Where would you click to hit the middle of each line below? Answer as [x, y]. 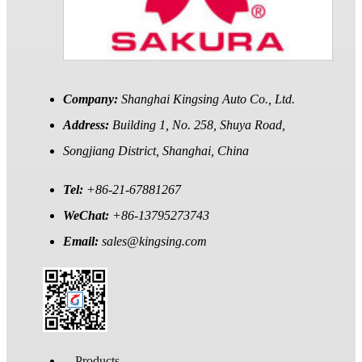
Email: [82, 241]
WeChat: [88, 215]
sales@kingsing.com [154, 241]
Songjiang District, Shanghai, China [156, 150]
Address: [88, 124]
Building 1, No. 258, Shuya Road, [199, 124]
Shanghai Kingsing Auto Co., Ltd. [208, 99]
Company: [92, 99]
